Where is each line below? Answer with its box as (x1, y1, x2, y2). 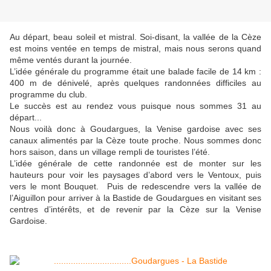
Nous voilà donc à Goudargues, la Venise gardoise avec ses (10, 124, 261, 134)
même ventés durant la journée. (10, 55, 132, 65)
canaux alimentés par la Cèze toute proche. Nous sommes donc (10, 135, 261, 146)
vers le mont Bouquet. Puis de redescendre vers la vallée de (10, 181, 261, 192)
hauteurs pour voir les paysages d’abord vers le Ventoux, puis (10, 170, 261, 180)
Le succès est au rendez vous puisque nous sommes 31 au (10, 101, 261, 111)
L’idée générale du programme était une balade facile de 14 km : (10, 67, 261, 77)
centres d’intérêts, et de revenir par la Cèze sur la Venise (10, 204, 261, 215)
